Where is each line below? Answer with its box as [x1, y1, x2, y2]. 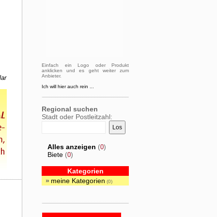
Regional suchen [42, 105, 98, 113]
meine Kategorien [51, 177, 105, 185]
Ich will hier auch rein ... [42, 84, 94, 89]
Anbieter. [42, 73, 62, 78]
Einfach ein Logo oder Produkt [42, 62, 129, 68]
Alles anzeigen [47, 143, 96, 151]
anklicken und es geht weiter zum [42, 68, 129, 73]
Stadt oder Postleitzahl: [42, 113, 112, 121]
